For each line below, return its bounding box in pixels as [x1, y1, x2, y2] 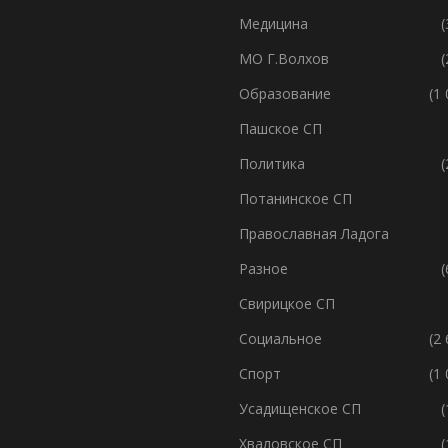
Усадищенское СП [239, 398, 361, 418]
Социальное [239, 328, 322, 348]
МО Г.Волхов [239, 48, 329, 68]
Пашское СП [239, 118, 322, 138]
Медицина [239, 13, 308, 33]
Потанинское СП [239, 188, 352, 208]
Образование [239, 83, 331, 103]
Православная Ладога [239, 223, 389, 243]
